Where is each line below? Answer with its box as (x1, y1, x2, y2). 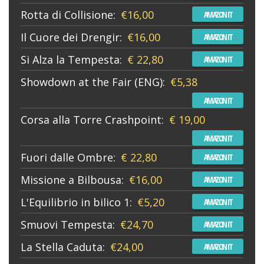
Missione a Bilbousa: (21, 172, 124, 187)
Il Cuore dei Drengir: (21, 29, 122, 44)
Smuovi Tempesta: (21, 217, 115, 232)
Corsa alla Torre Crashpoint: (21, 112, 164, 127)
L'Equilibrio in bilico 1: (21, 194, 132, 209)
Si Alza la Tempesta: (21, 52, 122, 67)
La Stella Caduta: (21, 239, 105, 254)
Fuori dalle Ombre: (21, 150, 115, 164)
